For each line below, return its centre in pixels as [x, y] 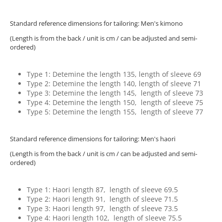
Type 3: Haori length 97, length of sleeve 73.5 [102, 209]
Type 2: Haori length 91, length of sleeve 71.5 [102, 199]
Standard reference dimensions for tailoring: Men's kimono [96, 24]
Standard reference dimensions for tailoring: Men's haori [93, 139]
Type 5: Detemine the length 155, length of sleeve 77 [115, 112]
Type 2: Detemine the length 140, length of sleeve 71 [114, 84]
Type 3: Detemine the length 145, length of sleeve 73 [115, 93]
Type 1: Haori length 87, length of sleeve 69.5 [102, 190]
